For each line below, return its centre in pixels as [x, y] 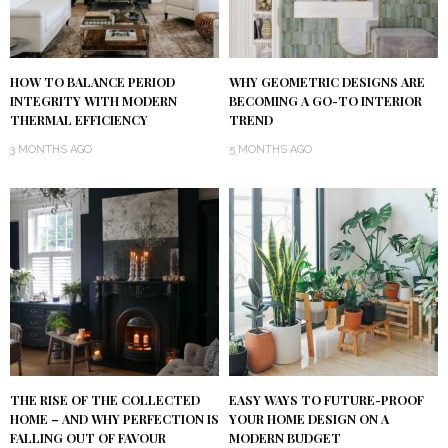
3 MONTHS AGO [51, 150]
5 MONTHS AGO [270, 150]
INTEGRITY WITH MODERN [93, 101]
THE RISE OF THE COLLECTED [105, 400]
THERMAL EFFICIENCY [79, 120]
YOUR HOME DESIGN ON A [309, 419]
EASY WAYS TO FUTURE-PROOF [326, 400]
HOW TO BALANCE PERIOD [92, 82]
